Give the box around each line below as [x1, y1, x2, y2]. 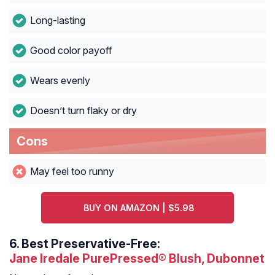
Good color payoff [29, 44, 112, 57]
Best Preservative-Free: [21, 236, 160, 252]
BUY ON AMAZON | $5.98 [83, 203, 195, 214]
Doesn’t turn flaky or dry [29, 104, 137, 117]
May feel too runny [29, 165, 114, 178]
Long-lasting [29, 14, 85, 27]
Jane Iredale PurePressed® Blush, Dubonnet [9, 251, 265, 266]
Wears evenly [29, 74, 90, 87]
